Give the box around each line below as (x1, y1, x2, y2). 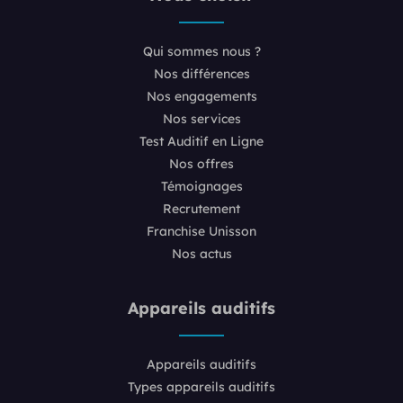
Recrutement (163, 200, 240, 217)
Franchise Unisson (147, 222, 256, 239)
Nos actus (171, 245, 232, 262)
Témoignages (160, 177, 243, 194)
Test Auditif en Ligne (139, 132, 264, 149)
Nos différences (153, 65, 250, 82)
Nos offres (169, 155, 234, 172)
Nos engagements (146, 87, 257, 104)
